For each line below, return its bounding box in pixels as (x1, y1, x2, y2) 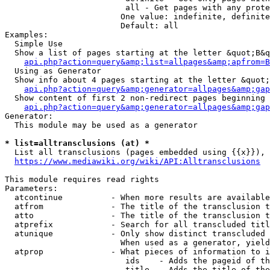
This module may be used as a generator (5, 121, 198, 130)
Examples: (5, 30, 48, 39)
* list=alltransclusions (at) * (5, 139, 149, 148)
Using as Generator (5, 66, 101, 75)
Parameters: (5, 184, 58, 193)
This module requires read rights (5, 175, 159, 184)
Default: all (5, 21, 178, 30)
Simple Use (5, 39, 63, 48)
